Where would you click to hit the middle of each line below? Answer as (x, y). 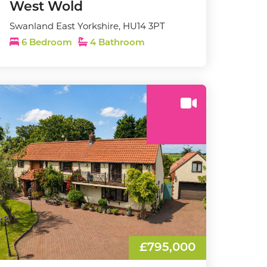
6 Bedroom (47, 43)
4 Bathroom (116, 43)
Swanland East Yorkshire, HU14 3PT (87, 26)
